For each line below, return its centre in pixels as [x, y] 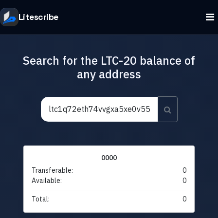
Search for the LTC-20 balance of [109, 60]
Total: [41, 199]
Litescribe [38, 17]
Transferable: [52, 171]
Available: [47, 181]
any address [109, 74]
